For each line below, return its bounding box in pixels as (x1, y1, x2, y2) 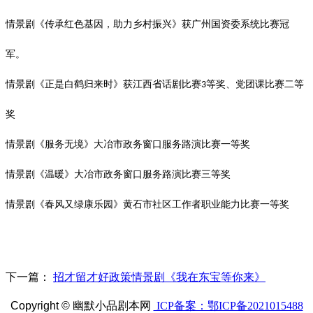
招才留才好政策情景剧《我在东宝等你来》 (53, 270, 265, 283)
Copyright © (10, 299, 70, 312)
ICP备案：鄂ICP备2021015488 (153, 299, 303, 312)
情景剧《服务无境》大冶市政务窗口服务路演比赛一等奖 (6, 138, 250, 150)
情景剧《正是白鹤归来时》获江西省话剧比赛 (6, 78, 201, 89)
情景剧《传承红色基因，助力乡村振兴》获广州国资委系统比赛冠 (6, 18, 289, 29)
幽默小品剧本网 (72, 299, 154, 312)
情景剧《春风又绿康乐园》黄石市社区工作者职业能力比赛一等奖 (6, 198, 289, 210)
